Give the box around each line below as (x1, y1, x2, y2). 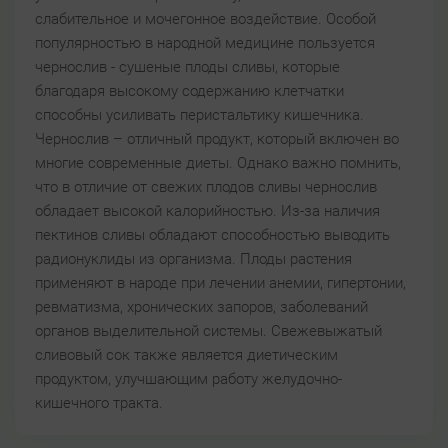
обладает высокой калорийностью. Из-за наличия (35, 201, 380, 220)
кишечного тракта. (35, 393, 163, 412)
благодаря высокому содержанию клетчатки (35, 81, 344, 100)
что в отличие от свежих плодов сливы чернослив (35, 177, 377, 196)
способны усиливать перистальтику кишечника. (35, 105, 364, 124)
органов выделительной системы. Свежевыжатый (35, 321, 382, 340)
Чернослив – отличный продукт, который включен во (35, 129, 399, 148)
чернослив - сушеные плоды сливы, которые (35, 57, 340, 76)
